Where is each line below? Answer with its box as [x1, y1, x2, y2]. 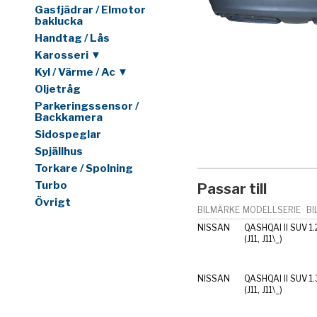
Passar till [197, 180, 267, 197]
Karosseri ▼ [35, 49, 101, 62]
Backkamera [35, 111, 103, 125]
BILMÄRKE [197, 204, 241, 215]
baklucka [35, 15, 83, 28]
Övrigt [35, 196, 71, 209]
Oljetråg [35, 83, 81, 96]
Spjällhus [35, 145, 83, 158]
